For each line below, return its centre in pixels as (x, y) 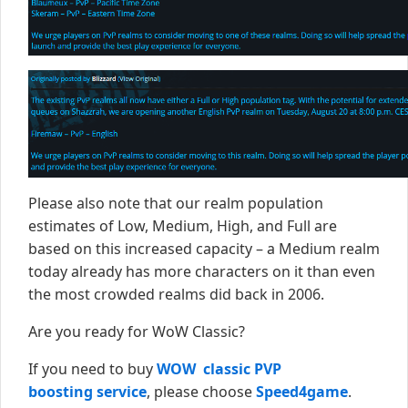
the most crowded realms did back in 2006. (176, 295)
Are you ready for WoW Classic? (137, 332)
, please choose (201, 392)
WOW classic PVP (219, 369)
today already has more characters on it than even (202, 272)
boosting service (87, 392)
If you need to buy (92, 369)
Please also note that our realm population (176, 204)
